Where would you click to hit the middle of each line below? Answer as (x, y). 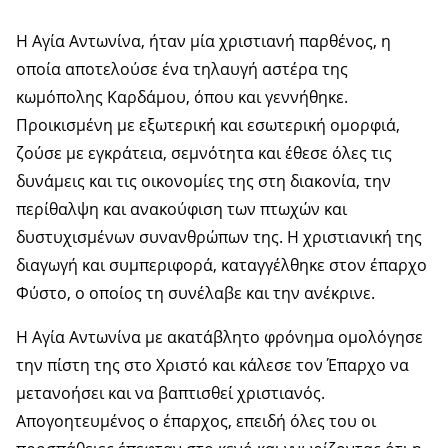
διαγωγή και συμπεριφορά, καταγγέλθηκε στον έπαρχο (221, 264)
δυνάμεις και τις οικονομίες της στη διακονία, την (203, 180)
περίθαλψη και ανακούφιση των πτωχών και (181, 208)
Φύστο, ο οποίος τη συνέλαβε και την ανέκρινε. (195, 292)
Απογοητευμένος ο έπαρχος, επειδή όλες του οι (196, 420)
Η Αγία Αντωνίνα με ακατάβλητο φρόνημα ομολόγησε (219, 336)
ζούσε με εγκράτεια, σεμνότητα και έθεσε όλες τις (204, 152)
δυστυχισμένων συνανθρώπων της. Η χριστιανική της (219, 236)
